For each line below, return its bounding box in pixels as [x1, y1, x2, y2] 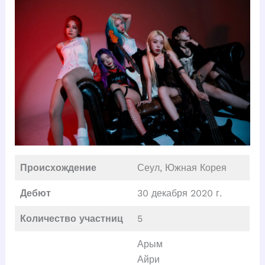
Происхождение [20, 161, 96, 173]
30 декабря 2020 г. [137, 187, 222, 199]
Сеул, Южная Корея [137, 161, 227, 173]
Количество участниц [20, 212, 123, 224]
